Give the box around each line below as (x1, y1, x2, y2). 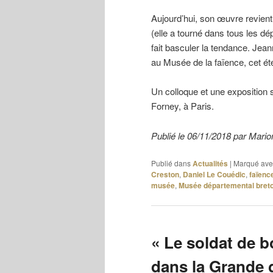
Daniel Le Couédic (183, 169, 246, 180)
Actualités (193, 158, 228, 169)
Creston (151, 169, 179, 180)
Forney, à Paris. (151, 99, 214, 113)
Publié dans (151, 158, 191, 169)
